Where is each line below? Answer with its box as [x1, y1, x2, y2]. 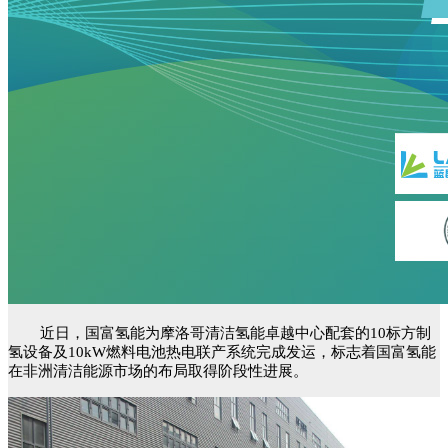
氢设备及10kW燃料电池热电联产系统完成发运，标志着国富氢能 [8, 344, 436, 361]
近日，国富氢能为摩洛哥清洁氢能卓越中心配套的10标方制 [40, 325, 431, 342]
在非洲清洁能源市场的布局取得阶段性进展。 [8, 363, 308, 380]
